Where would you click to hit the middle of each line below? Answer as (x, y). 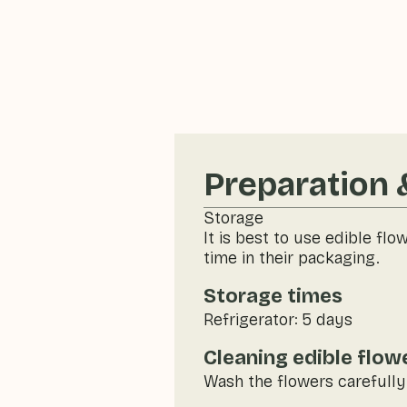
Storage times (273, 296)
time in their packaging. (292, 258)
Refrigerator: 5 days (278, 320)
